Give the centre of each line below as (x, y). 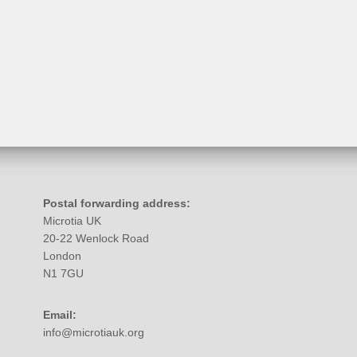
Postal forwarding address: (117, 204)
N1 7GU (63, 274)
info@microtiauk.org (94, 333)
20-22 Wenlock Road (96, 239)
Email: (60, 315)
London (62, 256)
